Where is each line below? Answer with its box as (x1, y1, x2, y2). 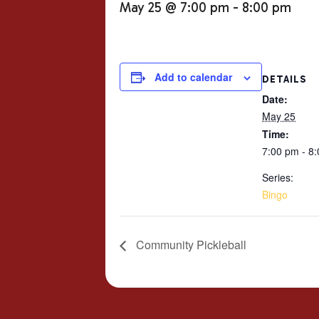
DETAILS (262, 73, 307, 86)
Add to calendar (155, 70, 232, 85)
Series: (262, 170, 293, 185)
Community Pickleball (133, 236, 246, 253)
